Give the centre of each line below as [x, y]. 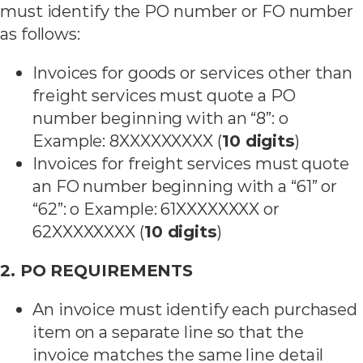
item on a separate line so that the [168, 332]
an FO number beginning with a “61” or [185, 186]
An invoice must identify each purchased [195, 310]
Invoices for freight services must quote [191, 163]
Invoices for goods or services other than [192, 72]
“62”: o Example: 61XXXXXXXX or [156, 208]
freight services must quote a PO [164, 95]
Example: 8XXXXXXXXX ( [127, 140]
